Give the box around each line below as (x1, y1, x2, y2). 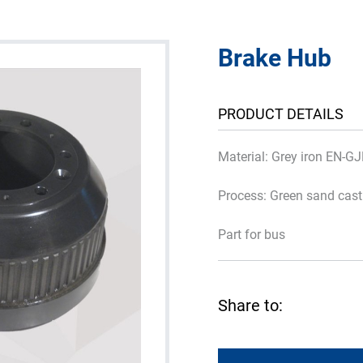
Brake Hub (218, 41, 331, 73)
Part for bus (218, 225, 285, 242)
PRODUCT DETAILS (218, 104, 344, 123)
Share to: (218, 294, 283, 315)
